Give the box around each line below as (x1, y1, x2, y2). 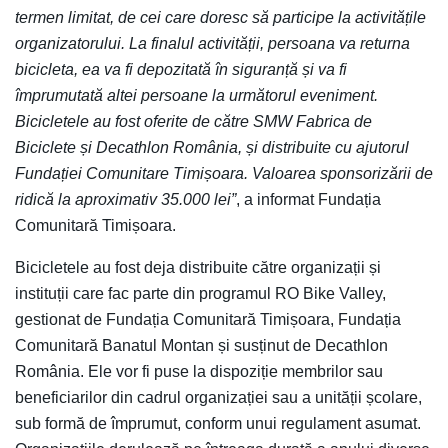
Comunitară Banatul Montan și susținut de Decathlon (15, 336, 388, 354)
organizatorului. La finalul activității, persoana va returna (15, 34, 410, 52)
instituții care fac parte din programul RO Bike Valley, (15, 284, 386, 302)
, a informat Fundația (236, 190, 381, 208)
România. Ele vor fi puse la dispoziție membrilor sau (15, 362, 383, 380)
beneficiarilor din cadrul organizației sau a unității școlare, (15, 388, 422, 406)
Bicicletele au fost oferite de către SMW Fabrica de (15, 112, 372, 130)
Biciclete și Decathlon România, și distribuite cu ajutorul (15, 138, 409, 156)
